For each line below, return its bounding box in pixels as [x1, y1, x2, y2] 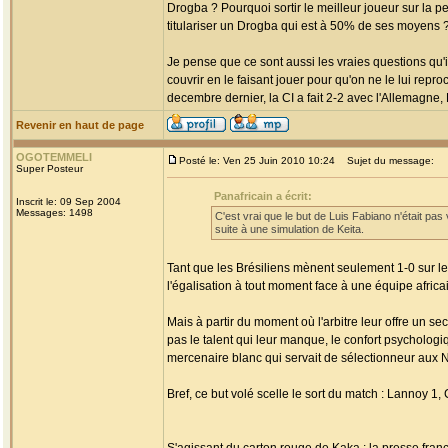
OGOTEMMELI [16, 151, 92, 163]
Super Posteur [16, 163, 83, 174]
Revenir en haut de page [16, 119, 144, 131]
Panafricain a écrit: [214, 190, 312, 202]
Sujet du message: [338, 155, 434, 166]
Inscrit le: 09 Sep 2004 [16, 196, 121, 207]
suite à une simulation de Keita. [215, 223, 364, 235]
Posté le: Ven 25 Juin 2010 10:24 [179, 155, 335, 166]
